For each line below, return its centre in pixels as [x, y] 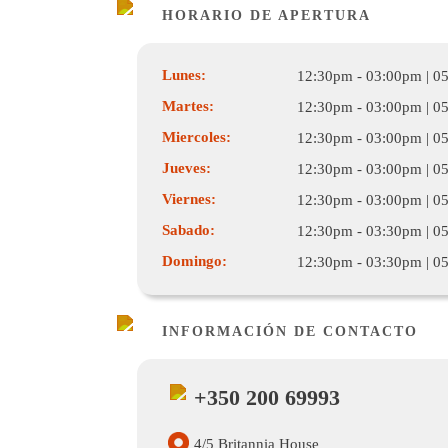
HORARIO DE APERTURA [266, 15]
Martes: [188, 106]
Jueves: [186, 168]
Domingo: [194, 261]
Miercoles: [196, 137]
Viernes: [189, 199]
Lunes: [184, 75]
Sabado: [188, 230]
